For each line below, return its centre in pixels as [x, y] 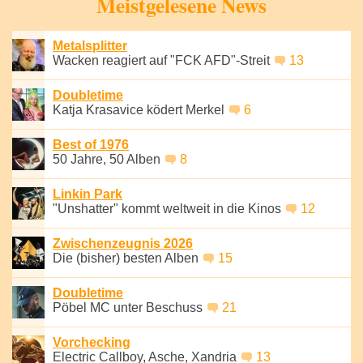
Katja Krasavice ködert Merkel [140, 109]
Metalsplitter [90, 45]
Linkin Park [88, 194]
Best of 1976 [91, 144]
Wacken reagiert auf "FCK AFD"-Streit [163, 60]
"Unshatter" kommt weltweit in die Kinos [169, 208]
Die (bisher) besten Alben [127, 258]
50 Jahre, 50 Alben [108, 159]
